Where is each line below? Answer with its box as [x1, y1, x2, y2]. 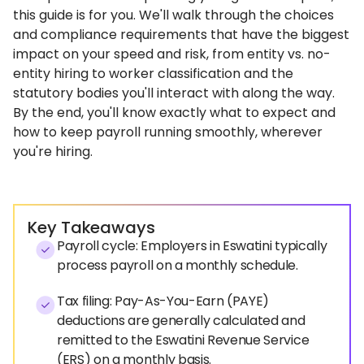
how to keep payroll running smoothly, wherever [13, 123, 323, 141]
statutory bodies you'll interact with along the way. [13, 84, 335, 102]
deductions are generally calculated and [57, 311, 305, 330]
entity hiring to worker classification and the [13, 64, 293, 83]
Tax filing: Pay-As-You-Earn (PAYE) [57, 292, 270, 310]
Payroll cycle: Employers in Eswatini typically [57, 236, 327, 255]
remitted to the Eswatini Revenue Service [57, 331, 310, 349]
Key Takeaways [28, 216, 155, 239]
